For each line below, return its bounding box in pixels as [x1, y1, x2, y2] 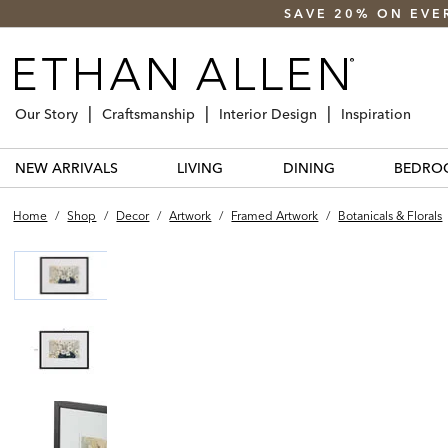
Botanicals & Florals [338, 207, 443, 223]
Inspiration [341, 104, 411, 123]
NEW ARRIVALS [15, 158, 118, 177]
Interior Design [219, 104, 317, 123]
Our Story [15, 104, 78, 123]
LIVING [177, 158, 224, 177]
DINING [282, 158, 335, 177]
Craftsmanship [102, 104, 195, 123]
